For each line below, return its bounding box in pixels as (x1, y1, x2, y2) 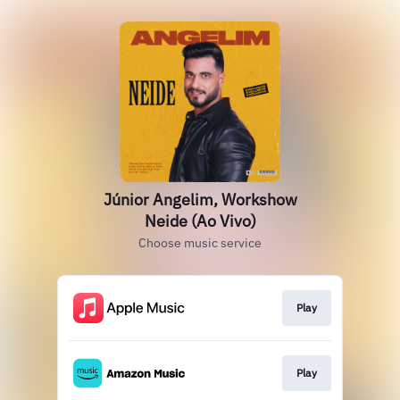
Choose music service (138, 235, 262, 251)
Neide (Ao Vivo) (144, 211, 256, 231)
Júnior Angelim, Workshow (103, 189, 297, 210)
